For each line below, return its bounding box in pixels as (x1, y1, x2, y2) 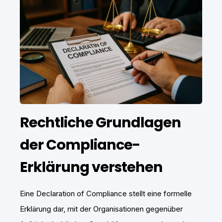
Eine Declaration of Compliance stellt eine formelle (20, 189, 192, 199)
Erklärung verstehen (20, 157, 163, 177)
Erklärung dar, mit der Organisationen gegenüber (20, 204, 183, 214)
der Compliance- (20, 135, 140, 155)
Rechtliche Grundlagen (20, 112, 181, 133)
